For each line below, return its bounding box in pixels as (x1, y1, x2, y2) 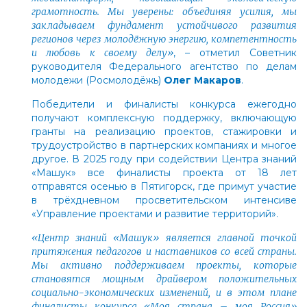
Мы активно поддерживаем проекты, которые (32, 258, 297, 271)
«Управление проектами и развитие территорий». (32, 207, 278, 220)
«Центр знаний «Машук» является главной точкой (32, 231, 297, 244)
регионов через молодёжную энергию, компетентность (32, 32, 297, 45)
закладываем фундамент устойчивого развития (32, 19, 297, 32)
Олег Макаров (164, 73, 241, 86)
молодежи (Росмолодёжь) (32, 73, 164, 86)
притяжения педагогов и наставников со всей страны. (32, 245, 297, 258)
